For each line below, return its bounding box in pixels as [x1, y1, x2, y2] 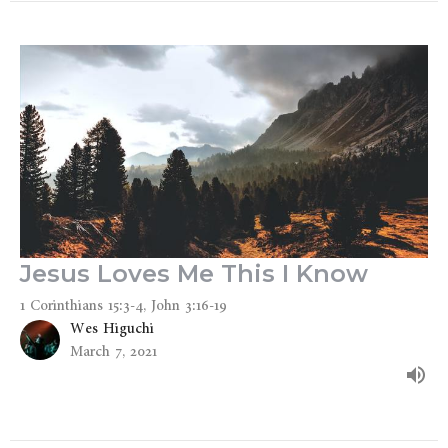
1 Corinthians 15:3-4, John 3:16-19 [20, 294, 227, 318]
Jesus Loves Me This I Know [20, 259, 368, 289]
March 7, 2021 [70, 340, 157, 364]
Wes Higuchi [70, 317, 154, 341]
